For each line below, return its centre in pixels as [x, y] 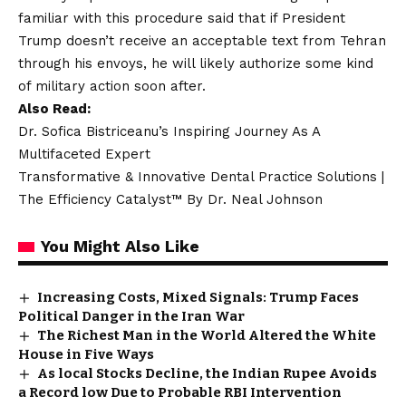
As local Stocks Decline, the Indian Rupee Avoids [208, 373]
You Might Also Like [120, 246]
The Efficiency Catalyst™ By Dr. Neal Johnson [170, 199]
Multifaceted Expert [84, 154]
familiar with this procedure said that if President [182, 18]
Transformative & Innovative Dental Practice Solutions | [201, 176]
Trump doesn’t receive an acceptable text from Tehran [202, 40]
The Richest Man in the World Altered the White [207, 335]
